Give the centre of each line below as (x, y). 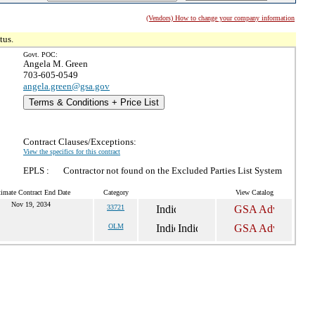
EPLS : (36, 171)
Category (116, 192)
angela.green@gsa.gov (66, 86)
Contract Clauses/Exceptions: (80, 142)
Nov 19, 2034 (31, 204)
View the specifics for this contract (72, 152)
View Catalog (254, 192)
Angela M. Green (56, 64)
